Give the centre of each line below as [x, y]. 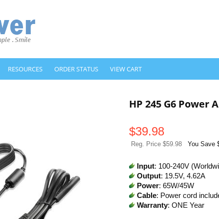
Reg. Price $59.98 [156, 144]
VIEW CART [126, 69]
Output [149, 176]
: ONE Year [186, 205]
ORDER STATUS [76, 69]
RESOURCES [25, 69]
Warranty [152, 205]
